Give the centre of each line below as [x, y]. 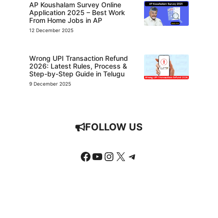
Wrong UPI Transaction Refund [79, 58]
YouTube [115, 155]
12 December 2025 [51, 30]
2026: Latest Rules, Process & [78, 66]
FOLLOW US [114, 127]
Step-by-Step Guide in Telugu [77, 73]
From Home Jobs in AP [66, 20]
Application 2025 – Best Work [77, 12]
